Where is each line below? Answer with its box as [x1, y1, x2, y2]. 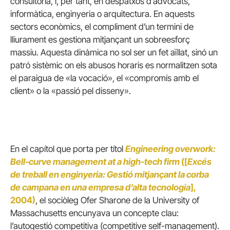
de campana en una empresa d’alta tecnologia [10, 182, 190, 193]
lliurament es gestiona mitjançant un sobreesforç [10, 34, 190, 45]
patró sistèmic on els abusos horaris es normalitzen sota [10, 60, 217, 70]
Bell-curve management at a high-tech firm [10, 157, 181, 167]
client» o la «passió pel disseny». [10, 85, 131, 96]
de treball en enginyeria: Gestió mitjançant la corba [10, 169, 209, 180]
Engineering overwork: [125, 144, 216, 155]
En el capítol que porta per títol [10, 144, 125, 155]
